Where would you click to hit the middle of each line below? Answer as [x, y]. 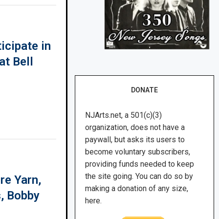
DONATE [145, 90]
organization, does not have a [135, 128]
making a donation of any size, [137, 189]
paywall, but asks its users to [135, 140]
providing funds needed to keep [140, 164]
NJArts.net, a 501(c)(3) [124, 115]
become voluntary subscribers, [138, 152]
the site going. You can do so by [139, 176]
